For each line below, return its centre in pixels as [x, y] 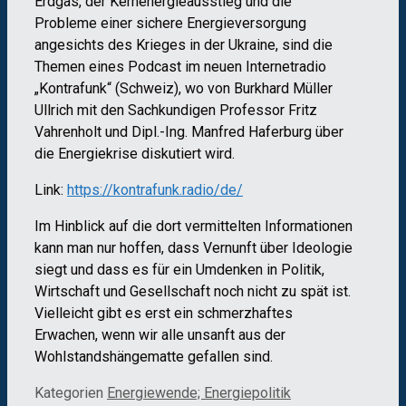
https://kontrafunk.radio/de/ [155, 189]
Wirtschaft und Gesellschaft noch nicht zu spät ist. [193, 291]
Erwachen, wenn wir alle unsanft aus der [160, 334]
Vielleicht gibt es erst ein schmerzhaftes [164, 313]
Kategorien [71, 392]
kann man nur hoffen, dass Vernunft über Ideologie [193, 247]
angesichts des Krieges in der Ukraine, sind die [184, 44]
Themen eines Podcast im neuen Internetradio [180, 66]
